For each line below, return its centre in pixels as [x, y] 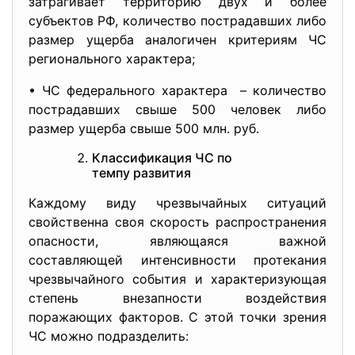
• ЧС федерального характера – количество [177, 90]
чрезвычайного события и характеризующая [177, 279]
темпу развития [141, 173]
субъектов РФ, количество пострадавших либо [177, 21]
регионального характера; [112, 59]
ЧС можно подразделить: [109, 336]
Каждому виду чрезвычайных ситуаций [177, 203]
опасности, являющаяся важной [177, 241]
